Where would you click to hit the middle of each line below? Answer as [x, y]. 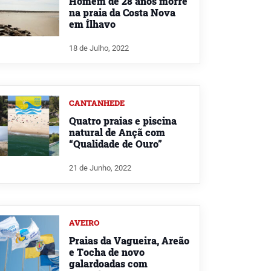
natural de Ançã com [117, 132]
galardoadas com [108, 263]
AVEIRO [84, 222]
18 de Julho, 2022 [99, 48]
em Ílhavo [92, 24]
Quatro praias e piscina [123, 120]
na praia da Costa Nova [122, 13]
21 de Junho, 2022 [100, 168]
